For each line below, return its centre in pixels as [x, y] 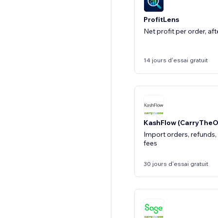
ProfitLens [161, 19]
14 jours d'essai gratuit [176, 60]
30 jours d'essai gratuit [176, 163]
